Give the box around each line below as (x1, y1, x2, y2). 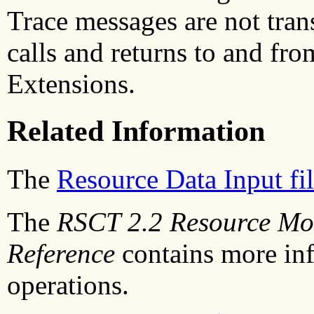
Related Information (7, 115, 265, 148)
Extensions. (7, 68, 135, 99)
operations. (7, 269, 129, 300)
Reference (7, 238, 115, 268)
